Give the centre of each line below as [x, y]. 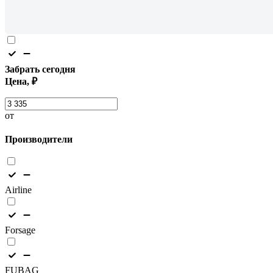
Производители [39, 139]
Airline [18, 190]
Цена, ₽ [21, 81]
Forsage [20, 230]
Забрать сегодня [40, 69]
